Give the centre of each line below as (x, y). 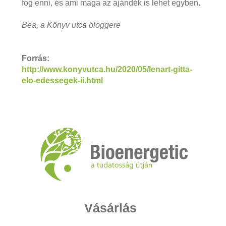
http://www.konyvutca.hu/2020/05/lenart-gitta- (107, 69)
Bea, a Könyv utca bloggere (71, 25)
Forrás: (35, 58)
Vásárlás (110, 208)
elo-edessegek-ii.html (62, 80)
